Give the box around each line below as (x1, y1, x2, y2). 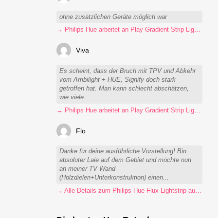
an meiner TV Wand (59, 165, 116, 173)
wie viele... (59, 94, 90, 101)
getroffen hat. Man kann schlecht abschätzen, (59, 85, 189, 92)
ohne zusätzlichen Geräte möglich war (59, 13, 167, 20)
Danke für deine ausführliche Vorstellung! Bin (59, 148, 187, 155)
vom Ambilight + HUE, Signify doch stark (59, 76, 176, 84)
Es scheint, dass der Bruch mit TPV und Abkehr (59, 68, 196, 75)
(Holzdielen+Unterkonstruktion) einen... (59, 174, 169, 182)
